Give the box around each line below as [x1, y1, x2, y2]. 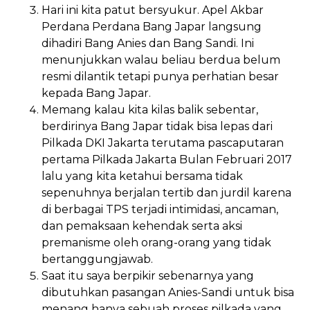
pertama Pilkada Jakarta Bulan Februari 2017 [42, 152, 292, 166]
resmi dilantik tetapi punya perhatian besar [42, 69, 279, 83]
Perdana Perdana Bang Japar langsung [42, 19, 262, 33]
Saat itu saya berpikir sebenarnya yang [42, 268, 254, 282]
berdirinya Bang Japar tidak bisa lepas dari [42, 119, 273, 133]
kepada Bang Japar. [42, 86, 151, 100]
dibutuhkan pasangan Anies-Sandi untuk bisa [42, 285, 294, 299]
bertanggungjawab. [42, 252, 153, 266]
